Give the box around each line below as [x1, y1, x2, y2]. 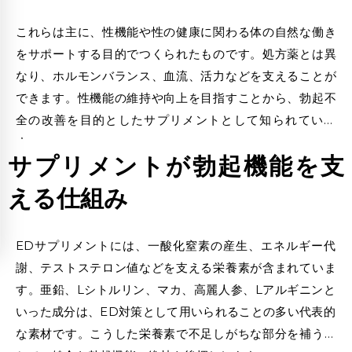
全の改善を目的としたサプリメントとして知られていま [16, 112, 336, 128]
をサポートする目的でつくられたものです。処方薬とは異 [16, 46, 336, 62]
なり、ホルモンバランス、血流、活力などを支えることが [16, 68, 336, 84]
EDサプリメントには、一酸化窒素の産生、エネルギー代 [16, 238, 336, 254]
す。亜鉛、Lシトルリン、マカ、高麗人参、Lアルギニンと [16, 282, 336, 298]
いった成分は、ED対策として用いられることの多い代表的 [16, 304, 336, 320]
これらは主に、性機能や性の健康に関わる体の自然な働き [16, 24, 336, 40]
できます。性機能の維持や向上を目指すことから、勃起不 [16, 90, 336, 106]
